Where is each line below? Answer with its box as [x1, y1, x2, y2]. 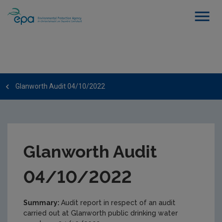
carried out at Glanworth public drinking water [23, 209, 178, 217]
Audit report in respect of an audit [61, 199, 175, 207]
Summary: [23, 199, 61, 207]
